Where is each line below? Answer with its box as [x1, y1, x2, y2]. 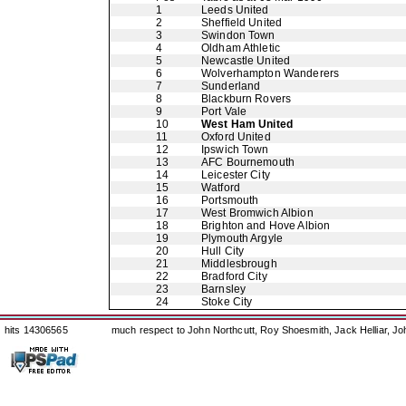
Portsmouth [201, 194, 259, 207]
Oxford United [201, 130, 271, 143]
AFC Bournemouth [201, 156, 295, 169]
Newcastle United [201, 54, 291, 67]
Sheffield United [201, 16, 283, 29]
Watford [201, 181, 240, 194]
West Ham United [201, 118, 293, 130]
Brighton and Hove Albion [201, 219, 331, 232]
